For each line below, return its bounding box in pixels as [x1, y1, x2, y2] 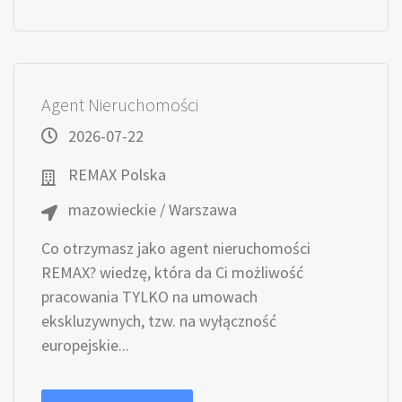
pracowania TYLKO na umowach [41, 286, 258, 307]
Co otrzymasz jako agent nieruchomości [41, 238, 310, 258]
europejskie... [41, 335, 129, 355]
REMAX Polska [68, 164, 166, 185]
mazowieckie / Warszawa [68, 199, 237, 220]
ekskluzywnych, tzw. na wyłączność [41, 310, 276, 331]
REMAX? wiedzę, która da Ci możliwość [41, 262, 303, 283]
